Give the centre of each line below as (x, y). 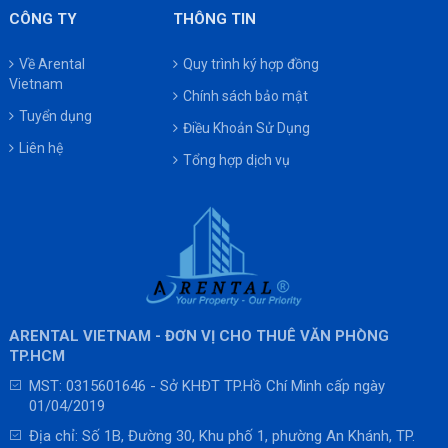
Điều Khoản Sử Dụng (246, 127)
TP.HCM (36, 355)
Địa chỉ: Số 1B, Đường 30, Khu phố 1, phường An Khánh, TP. (221, 435)
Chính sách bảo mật (245, 95)
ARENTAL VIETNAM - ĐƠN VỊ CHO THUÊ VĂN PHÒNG (198, 335)
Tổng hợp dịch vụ (236, 159)
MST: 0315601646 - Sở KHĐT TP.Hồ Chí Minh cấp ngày (206, 385)
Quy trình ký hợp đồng (250, 63)
